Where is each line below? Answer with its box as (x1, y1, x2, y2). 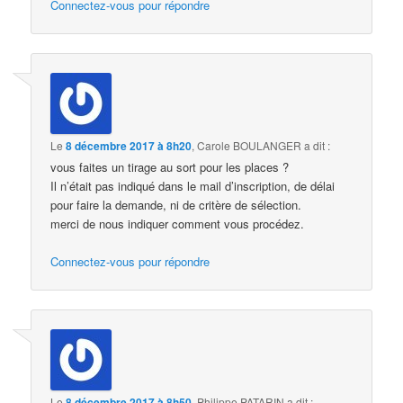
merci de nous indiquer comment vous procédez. (50, 214, 305, 232)
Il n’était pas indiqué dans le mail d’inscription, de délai (50, 176, 336, 194)
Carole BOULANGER (197, 137, 302, 153)
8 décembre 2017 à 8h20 (66, 137, 193, 154)
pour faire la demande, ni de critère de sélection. (50, 195, 302, 213)
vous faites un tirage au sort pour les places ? (50, 157, 290, 175)
